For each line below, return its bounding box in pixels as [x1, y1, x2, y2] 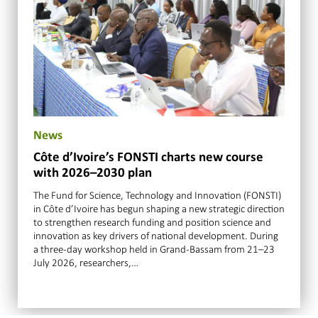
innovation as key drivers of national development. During [33, 229, 278, 242]
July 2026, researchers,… [33, 256, 138, 269]
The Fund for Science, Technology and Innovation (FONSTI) [33, 188, 281, 202]
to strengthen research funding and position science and [33, 215, 271, 229]
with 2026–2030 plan [33, 166, 152, 180]
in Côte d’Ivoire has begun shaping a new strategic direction [33, 202, 285, 215]
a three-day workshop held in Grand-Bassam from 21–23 [33, 242, 275, 256]
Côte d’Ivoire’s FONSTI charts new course [33, 150, 263, 165]
